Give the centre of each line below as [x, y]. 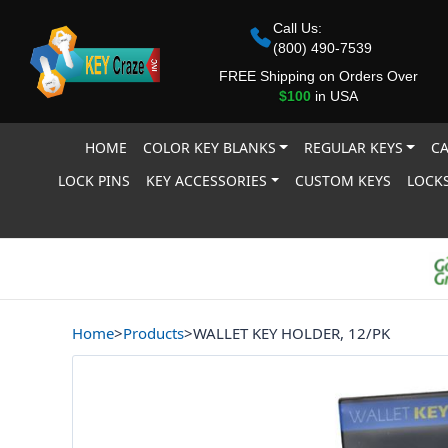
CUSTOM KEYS [343, 180]
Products [153, 333]
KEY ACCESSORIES [207, 180]
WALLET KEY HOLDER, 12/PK [291, 333]
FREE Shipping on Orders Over [318, 75]
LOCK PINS [94, 180]
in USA [334, 95]
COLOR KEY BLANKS [209, 147]
